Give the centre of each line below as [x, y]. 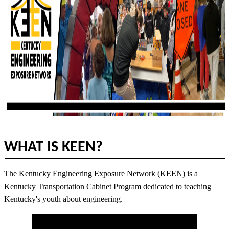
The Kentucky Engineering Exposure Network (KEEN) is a [101, 173]
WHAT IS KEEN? [53, 147]
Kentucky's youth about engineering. [63, 199]
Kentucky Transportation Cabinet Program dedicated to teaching [108, 186]
